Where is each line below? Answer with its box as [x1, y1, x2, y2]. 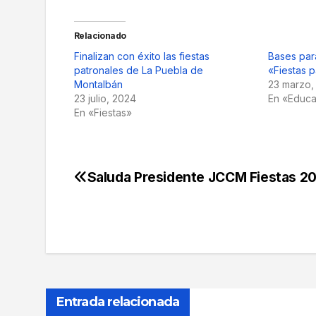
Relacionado [74, 30, 126, 42]
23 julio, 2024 [74, 92, 136, 105]
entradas [73, 227, 167, 255]
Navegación [73, 169, 201, 197]
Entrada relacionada [56, 294, 179, 310]
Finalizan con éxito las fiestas [74, 50, 209, 63]
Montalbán [74, 78, 123, 91]
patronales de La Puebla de [74, 64, 203, 77]
